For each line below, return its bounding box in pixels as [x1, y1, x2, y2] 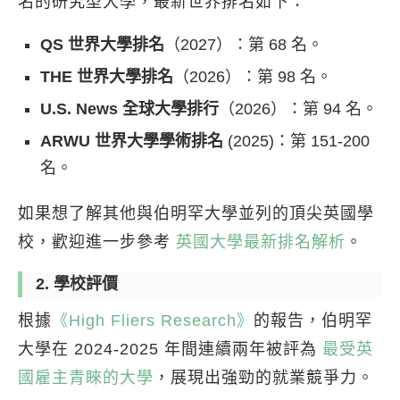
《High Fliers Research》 [52, 312, 254, 329]
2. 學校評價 [36, 275, 118, 293]
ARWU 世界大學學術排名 [40, 132, 223, 150]
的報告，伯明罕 [254, 312, 372, 329]
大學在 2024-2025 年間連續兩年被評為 [18, 340, 322, 358]
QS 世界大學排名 [40, 36, 164, 54]
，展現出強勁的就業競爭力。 [154, 369, 374, 387]
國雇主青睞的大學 [18, 369, 154, 387]
